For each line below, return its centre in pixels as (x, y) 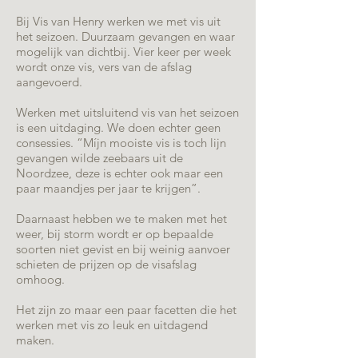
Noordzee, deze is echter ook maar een (119, 173)
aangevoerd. (51, 82)
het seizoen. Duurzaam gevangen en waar (125, 36)
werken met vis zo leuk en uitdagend (112, 325)
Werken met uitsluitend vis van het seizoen (127, 112)
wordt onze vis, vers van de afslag (104, 67)
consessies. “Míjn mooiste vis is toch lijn (121, 143)
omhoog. (40, 279)
